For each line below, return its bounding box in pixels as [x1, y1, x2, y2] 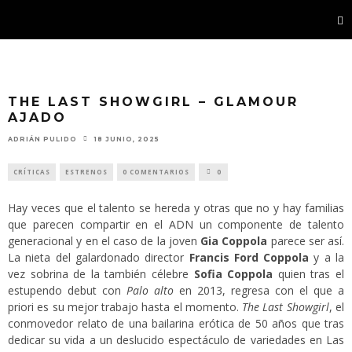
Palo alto [126, 282, 174, 298]
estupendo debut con [8, 282, 126, 298]
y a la [309, 249, 345, 265]
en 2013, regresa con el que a [174, 282, 344, 298]
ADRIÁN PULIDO [8, 134, 77, 143]
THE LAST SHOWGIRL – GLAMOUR [8, 94, 299, 109]
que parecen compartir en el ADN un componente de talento [8, 216, 344, 232]
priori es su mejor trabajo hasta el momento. [8, 299, 243, 314]
